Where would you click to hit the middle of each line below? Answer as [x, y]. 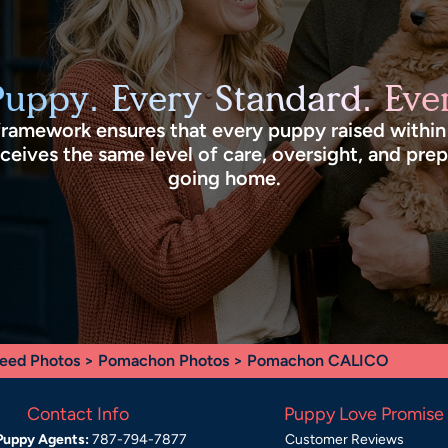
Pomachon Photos [163, 361]
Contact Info [77, 414]
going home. [224, 177]
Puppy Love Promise [364, 414]
